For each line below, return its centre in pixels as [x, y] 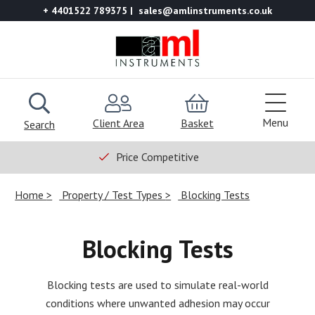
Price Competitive [157, 156]
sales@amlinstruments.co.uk [205, 11]
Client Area [118, 123]
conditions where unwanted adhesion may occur [157, 303]
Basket [197, 123]
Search [40, 124]
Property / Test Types [112, 194]
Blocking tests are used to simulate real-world [157, 284]
